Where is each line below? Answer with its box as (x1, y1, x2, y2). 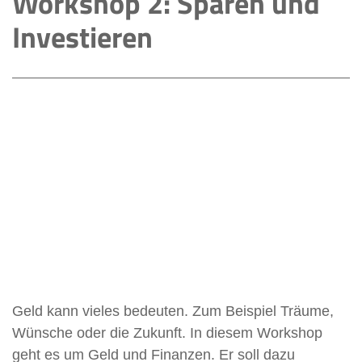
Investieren (12, 14, 153, 59)
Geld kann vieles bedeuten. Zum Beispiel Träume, (12, 302, 334, 319)
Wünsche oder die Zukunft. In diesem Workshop (12, 324, 322, 341)
